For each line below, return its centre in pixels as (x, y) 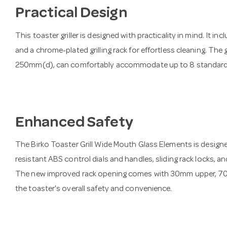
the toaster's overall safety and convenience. (94, 190)
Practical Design (71, 14)
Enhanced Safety (74, 123)
